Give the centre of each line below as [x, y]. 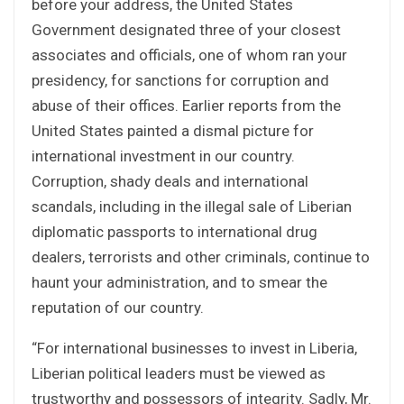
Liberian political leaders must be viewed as [179, 373]
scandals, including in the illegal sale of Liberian [192, 206]
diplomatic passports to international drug [174, 231]
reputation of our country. [118, 307]
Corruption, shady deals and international [170, 181]
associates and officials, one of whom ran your [189, 55]
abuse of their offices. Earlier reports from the [186, 105]
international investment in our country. [163, 156]
